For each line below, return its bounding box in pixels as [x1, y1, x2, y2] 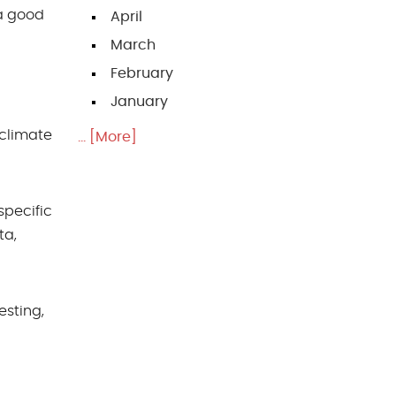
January [110, 95, 168, 110]
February [110, 66, 173, 81]
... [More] [78, 130, 137, 145]
